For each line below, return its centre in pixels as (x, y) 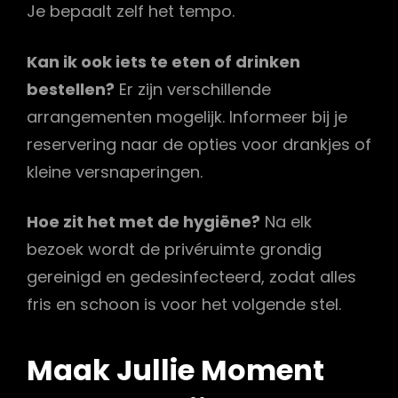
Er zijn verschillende (193, 89)
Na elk (286, 221)
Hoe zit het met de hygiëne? (143, 221)
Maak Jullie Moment (175, 370)
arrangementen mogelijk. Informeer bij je (187, 116)
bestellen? (71, 89)
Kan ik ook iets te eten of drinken (163, 61)
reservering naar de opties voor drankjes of (199, 144)
